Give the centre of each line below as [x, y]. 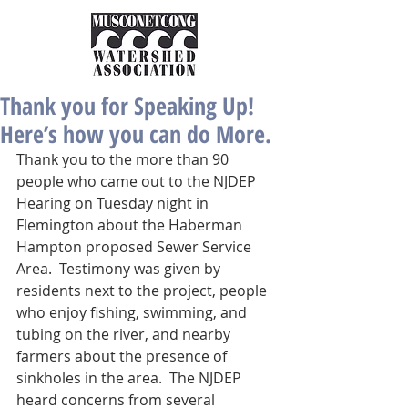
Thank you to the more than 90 [124, 159]
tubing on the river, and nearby [125, 334]
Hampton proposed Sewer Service [136, 247]
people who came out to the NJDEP [138, 181]
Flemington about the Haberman [131, 225]
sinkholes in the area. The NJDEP [131, 378]
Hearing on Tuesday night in [114, 203]
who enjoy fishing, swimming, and [133, 312]
